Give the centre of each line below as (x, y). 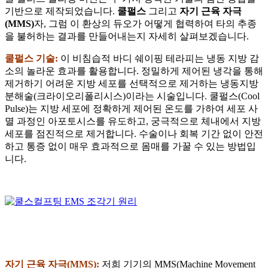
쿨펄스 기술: (31, 58)
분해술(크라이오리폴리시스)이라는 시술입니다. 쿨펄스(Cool (132, 96)
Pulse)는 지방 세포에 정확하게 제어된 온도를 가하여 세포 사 (131, 108)
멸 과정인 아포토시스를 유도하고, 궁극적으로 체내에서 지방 (133, 121)
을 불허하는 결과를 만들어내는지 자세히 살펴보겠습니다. (127, 36)
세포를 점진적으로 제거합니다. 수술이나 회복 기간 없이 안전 (134, 133)
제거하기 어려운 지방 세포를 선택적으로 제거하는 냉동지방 (132, 83)
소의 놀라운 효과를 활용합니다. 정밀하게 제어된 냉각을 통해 (134, 71)
